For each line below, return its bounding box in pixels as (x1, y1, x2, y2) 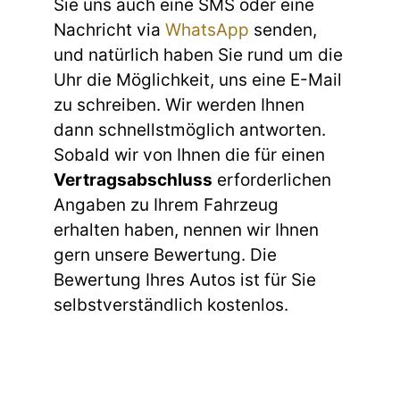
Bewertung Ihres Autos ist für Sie (54, 270, 316, 291)
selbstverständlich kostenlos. (54, 295, 288, 316)
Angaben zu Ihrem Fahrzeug (54, 195, 279, 216)
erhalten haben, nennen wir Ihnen (54, 220, 319, 241)
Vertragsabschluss (54, 170, 212, 191)
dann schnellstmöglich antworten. (54, 120, 326, 141)
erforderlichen (212, 170, 331, 191)
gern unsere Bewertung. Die (54, 245, 277, 266)
